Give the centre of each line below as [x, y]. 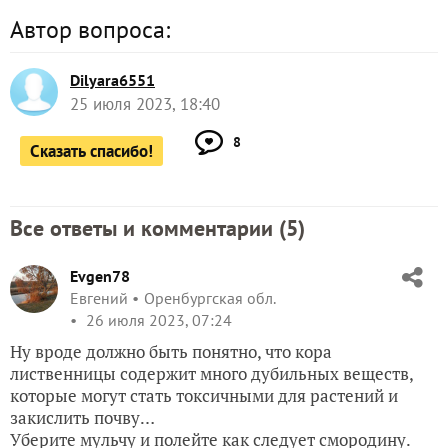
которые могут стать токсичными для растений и [204, 395]
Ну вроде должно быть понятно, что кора [171, 351]
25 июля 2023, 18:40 [145, 103]
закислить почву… [82, 417]
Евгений [99, 297]
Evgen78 [100, 275]
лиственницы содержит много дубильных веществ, [211, 373]
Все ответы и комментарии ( [148, 227]
